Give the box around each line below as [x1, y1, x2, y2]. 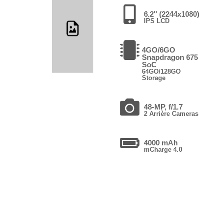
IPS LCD [143, 17, 169, 25]
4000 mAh [143, 138, 178, 147]
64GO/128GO [141, 67, 181, 75]
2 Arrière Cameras [143, 110, 198, 117]
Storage [141, 74, 165, 82]
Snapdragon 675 [141, 53, 198, 61]
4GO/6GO [141, 45, 175, 54]
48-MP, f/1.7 [143, 102, 183, 111]
